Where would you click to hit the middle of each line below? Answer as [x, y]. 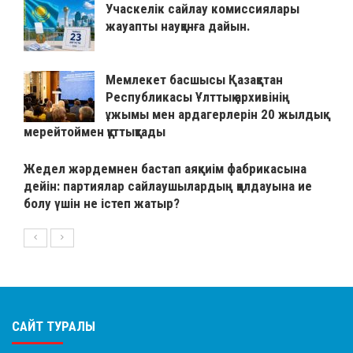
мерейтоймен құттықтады [95, 132]
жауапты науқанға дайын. [178, 26]
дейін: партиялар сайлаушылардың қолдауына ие [168, 186]
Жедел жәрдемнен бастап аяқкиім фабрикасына [165, 169]
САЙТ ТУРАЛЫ [54, 327]
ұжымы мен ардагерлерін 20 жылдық [214, 115]
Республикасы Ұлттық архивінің [198, 97]
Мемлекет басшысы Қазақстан [194, 80]
